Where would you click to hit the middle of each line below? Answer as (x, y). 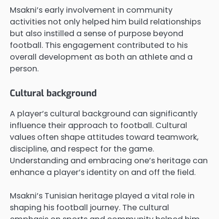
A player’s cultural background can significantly (104, 113)
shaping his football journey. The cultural (89, 207)
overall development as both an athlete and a (101, 57)
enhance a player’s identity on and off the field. (103, 172)
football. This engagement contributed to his (99, 45)
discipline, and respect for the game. (82, 149)
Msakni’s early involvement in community (91, 10)
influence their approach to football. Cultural (99, 125)
